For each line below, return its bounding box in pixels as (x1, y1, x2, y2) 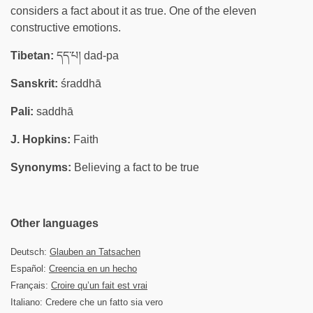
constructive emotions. (10, 22, 121, 34)
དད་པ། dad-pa (54, 50, 119, 61)
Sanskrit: (10, 78, 58, 89)
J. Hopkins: (10, 133, 71, 145)
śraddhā (58, 78, 101, 89)
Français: (10, 280, 51, 291)
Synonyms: (10, 161, 71, 173)
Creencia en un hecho (49, 263, 137, 274)
